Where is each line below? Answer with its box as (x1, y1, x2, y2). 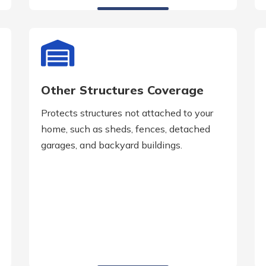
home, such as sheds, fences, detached (41, 123, 210, 135)
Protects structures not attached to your (41, 107, 213, 119)
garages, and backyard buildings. (41, 139, 182, 151)
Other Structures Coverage (41, 83, 204, 98)
